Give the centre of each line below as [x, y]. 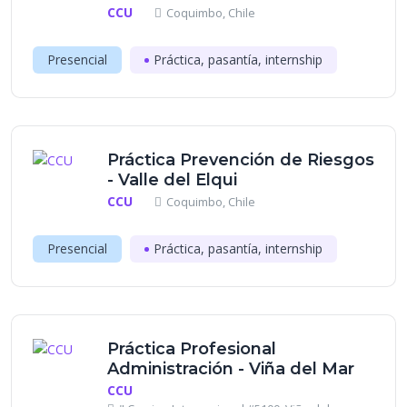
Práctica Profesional [192, 349]
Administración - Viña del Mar [231, 369]
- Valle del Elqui [172, 180]
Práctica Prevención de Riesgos [241, 160]
